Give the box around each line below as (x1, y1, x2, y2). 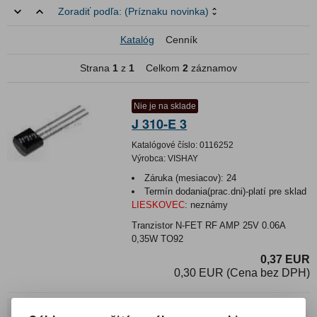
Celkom (134, 62, 183, 74)
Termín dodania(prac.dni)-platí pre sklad (144, 185, 307, 197)
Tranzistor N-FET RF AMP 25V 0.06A (132, 219, 286, 231)
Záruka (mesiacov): (144, 172, 224, 183)
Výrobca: (132, 153, 166, 163)
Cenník (165, 33, 197, 45)
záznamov (188, 62, 237, 74)
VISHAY (166, 153, 199, 163)
